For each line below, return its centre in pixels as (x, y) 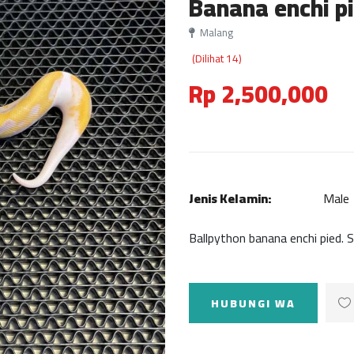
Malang (215, 32)
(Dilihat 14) (217, 58)
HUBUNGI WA (253, 303)
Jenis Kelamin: (230, 198)
